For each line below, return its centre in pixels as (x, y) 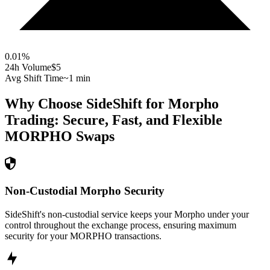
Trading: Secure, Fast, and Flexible (114, 120)
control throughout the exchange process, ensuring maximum (121, 225)
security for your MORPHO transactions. (83, 236)
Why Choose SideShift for (86, 104)
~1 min (77, 78)
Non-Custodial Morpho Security (85, 190)
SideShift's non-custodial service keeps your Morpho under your (127, 214)
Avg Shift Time (34, 78)
